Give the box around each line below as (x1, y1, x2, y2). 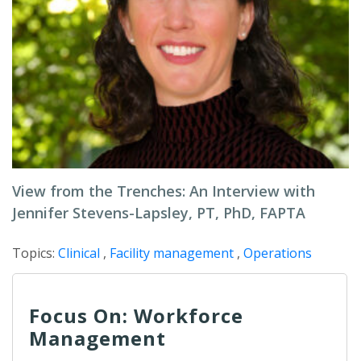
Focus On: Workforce (29, 302, 243, 329)
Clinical (58, 244, 100, 262)
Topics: (12, 244, 58, 262)
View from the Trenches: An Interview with (12, 181, 315, 201)
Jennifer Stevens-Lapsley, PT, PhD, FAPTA (12, 203, 305, 222)
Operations (243, 244, 312, 262)
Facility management (110, 244, 234, 262)
